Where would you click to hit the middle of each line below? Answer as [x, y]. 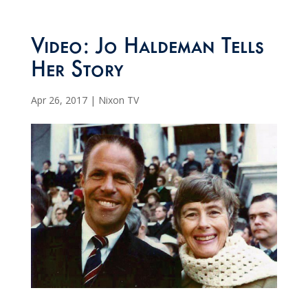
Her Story [77, 73]
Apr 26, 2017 [59, 100]
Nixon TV [118, 100]
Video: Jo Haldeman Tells [147, 49]
